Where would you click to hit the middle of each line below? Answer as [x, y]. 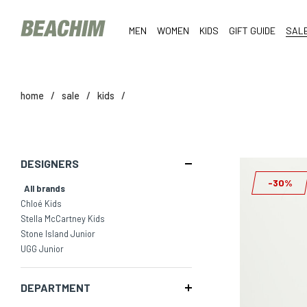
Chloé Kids [41, 204]
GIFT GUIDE [252, 30]
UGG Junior [42, 249]
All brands [45, 188]
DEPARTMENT [56, 287]
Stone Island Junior [58, 234]
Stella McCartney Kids [63, 219]
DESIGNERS [50, 163]
